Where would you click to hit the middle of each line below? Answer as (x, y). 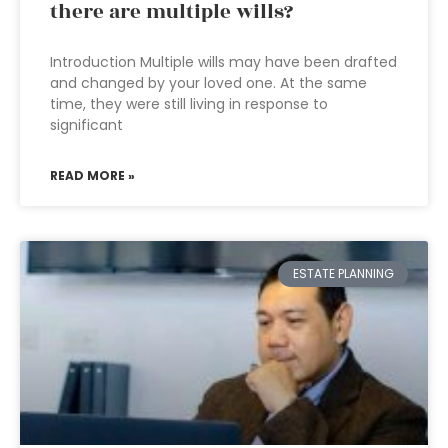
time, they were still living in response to (189, 104)
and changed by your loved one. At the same (208, 83)
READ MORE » (92, 175)
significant (86, 125)
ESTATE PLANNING (343, 274)
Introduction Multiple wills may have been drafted (223, 62)
